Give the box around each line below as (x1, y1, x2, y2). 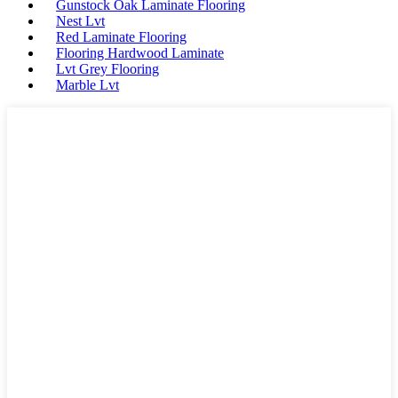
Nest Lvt (56, 13, 105, 28)
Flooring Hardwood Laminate (56, 45, 224, 60)
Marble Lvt (56, 77, 119, 92)
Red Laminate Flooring (56, 29, 187, 44)
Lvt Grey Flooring (56, 61, 159, 76)
